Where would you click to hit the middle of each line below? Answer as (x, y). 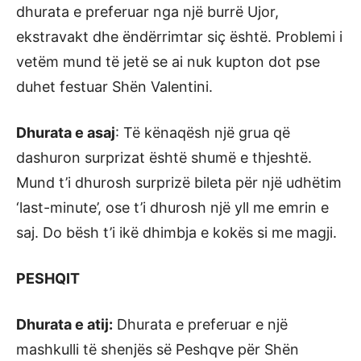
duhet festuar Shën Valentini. (114, 87)
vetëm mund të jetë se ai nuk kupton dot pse (168, 62)
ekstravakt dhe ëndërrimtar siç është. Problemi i (179, 37)
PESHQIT (48, 278)
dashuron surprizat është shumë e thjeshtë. (164, 158)
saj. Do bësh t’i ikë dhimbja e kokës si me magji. (176, 232)
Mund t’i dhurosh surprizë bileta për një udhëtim (179, 183)
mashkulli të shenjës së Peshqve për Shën (158, 349)
